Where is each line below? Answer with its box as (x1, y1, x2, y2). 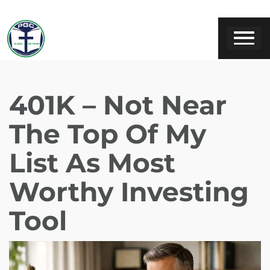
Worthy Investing (9, 175, 249, 208)
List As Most (9, 146, 175, 179)
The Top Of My (9, 117, 206, 150)
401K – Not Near (9, 88, 227, 121)
